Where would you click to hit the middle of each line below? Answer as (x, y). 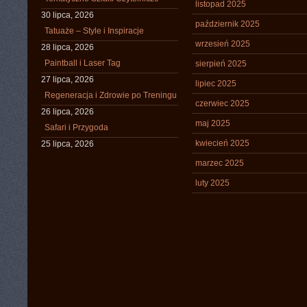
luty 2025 (212, 183)
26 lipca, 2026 (67, 112)
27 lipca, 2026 (67, 79)
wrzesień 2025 (223, 44)
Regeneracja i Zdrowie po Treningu (111, 95)
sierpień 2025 (221, 64)
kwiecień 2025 (222, 143)
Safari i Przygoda (76, 127)
